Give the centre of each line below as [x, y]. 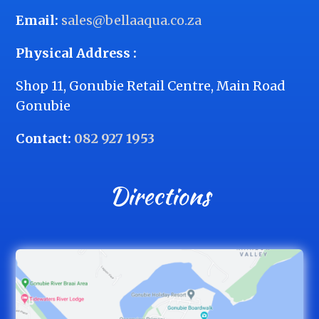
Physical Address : [77, 53]
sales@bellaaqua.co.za [132, 21]
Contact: [45, 139]
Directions [159, 196]
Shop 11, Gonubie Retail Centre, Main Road [151, 86]
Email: [37, 21]
